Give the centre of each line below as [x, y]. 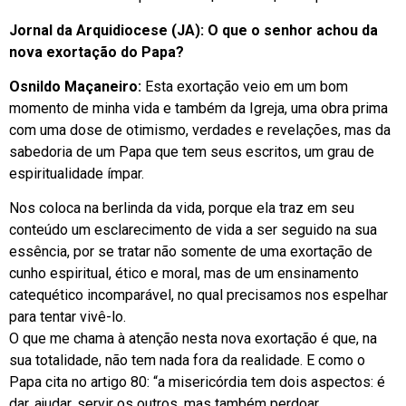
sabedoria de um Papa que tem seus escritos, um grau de [192, 152]
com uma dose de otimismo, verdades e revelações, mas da [200, 130]
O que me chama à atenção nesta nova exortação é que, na [193, 339]
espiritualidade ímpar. [77, 174]
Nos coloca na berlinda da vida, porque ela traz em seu [182, 208]
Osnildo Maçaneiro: [75, 87]
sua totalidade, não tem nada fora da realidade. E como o [187, 361]
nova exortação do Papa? [97, 52]
